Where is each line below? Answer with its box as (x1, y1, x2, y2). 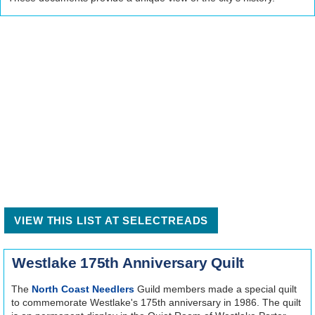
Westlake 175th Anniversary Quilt (12, 254, 245, 271)
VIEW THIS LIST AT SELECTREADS (14, 214, 209, 226)
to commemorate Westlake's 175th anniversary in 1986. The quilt (11, 296, 301, 308)
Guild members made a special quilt (134, 283, 297, 295)
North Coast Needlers (32, 283, 134, 295)
